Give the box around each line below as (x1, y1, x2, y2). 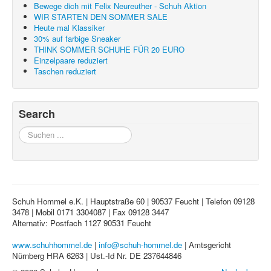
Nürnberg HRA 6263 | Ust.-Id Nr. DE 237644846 (12, 250, 181, 262)
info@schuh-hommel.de (99, 239, 182, 251)
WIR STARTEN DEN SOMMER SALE (34, 11, 168, 23)
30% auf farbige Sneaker (34, 33, 120, 45)
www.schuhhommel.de (12, 239, 92, 251)
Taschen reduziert (34, 65, 96, 77)
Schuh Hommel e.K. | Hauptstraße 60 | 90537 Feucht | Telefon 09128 (12, 195, 255, 207)
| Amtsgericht (182, 239, 231, 251)
